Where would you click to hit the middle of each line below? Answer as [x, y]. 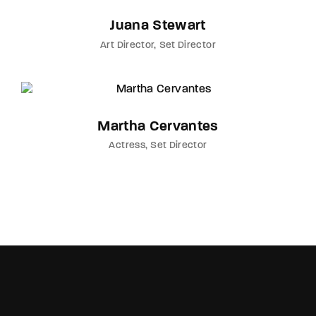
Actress [127, 146]
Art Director [127, 45]
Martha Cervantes [158, 127]
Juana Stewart [158, 26]
